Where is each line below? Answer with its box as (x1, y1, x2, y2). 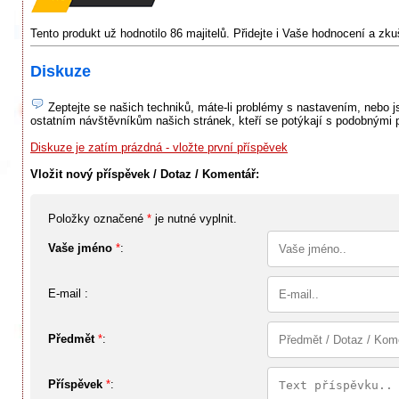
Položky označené (48, 212, 147, 226)
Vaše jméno (48, 241, 112, 256)
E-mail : (48, 287, 88, 301)
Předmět (48, 332, 94, 346)
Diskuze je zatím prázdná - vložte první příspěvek (30, 141, 288, 155)
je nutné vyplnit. (151, 212, 237, 226)
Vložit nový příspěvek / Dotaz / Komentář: (30, 167, 259, 182)
